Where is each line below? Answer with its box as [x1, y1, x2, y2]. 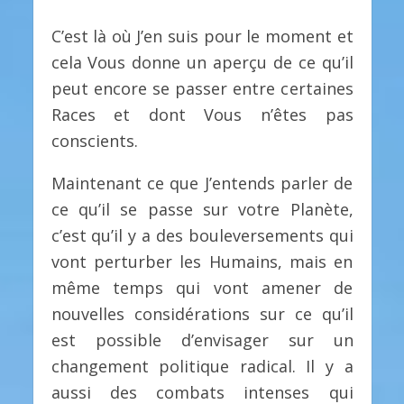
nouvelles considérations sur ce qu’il [50, 303, 353, 326]
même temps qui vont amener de [50, 277, 353, 299]
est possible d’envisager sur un [50, 329, 353, 352]
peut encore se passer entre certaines [50, 78, 353, 100]
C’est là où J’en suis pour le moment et [50, 25, 353, 48]
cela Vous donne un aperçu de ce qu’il [50, 51, 353, 74]
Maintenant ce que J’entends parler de [50, 172, 353, 195]
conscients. [50, 130, 138, 152]
